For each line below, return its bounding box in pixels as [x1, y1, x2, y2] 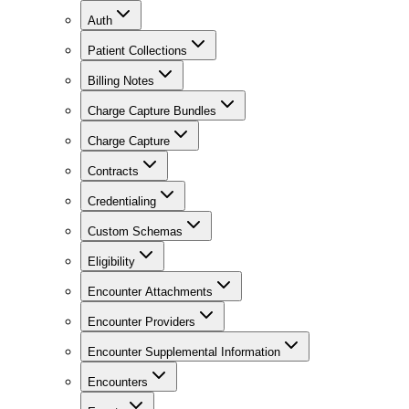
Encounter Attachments [88, 285, 213, 299]
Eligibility [88, 255, 135, 269]
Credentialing [88, 194, 156, 209]
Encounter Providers [88, 315, 195, 330]
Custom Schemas [88, 225, 183, 239]
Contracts [88, 164, 139, 179]
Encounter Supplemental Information [88, 345, 280, 360]
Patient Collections [88, 44, 187, 58]
